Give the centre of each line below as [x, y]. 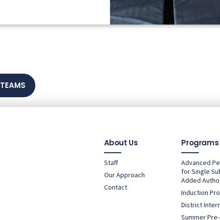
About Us [121, 142]
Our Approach [124, 175]
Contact [115, 187]
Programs [200, 142]
